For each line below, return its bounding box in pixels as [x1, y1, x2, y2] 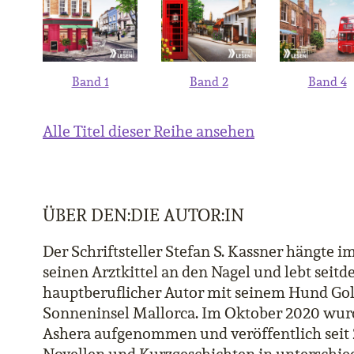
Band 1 [71, 73, 109, 89]
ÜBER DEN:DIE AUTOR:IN [43, 204, 244, 226]
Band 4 [307, 73, 347, 89]
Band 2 [189, 73, 228, 89]
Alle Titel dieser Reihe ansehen [43, 121, 254, 141]
